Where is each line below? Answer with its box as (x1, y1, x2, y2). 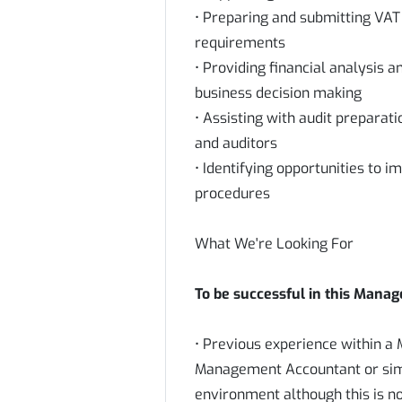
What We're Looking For (195, 234, 354, 253)
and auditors (195, 134, 277, 153)
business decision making (195, 83, 362, 102)
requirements (195, 33, 285, 52)
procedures (195, 184, 270, 203)
